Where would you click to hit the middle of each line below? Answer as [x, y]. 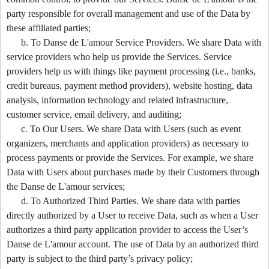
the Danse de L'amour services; [66, 186]
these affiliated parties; [49, 28]
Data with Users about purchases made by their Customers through [133, 172]
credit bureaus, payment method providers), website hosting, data [129, 85]
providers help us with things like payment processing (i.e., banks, [131, 71]
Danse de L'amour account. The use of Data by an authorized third [133, 244]
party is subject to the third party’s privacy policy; [100, 258]
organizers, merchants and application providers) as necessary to [128, 143]
